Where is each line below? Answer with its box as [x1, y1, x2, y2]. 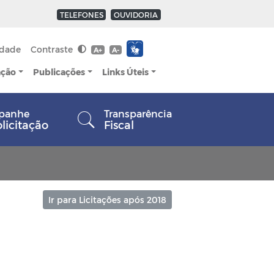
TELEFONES [59, 10, 103, 19]
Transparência [104, 108, 172, 119]
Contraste [31, 43, 76, 54]
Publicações [33, 66, 86, 77]
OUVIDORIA [114, 10, 158, 19]
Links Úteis [102, 66, 149, 77]
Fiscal [104, 118, 134, 131]
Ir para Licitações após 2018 [48, 194, 166, 205]
